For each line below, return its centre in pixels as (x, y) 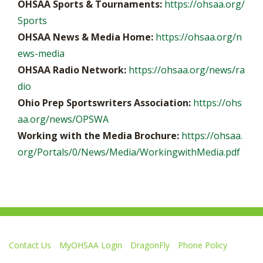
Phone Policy (203, 245)
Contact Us (30, 245)
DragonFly (150, 245)
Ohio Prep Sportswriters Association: (104, 103)
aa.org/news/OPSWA (63, 119)
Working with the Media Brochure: (98, 136)
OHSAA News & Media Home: (87, 37)
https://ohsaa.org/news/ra (187, 70)
